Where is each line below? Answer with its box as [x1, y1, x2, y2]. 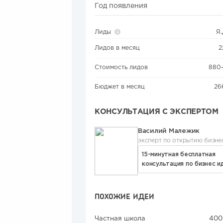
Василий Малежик [138, 128, 200, 134]
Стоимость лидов [95, 65, 148, 71]
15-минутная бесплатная [142, 152, 216, 158]
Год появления [95, 2, 147, 9]
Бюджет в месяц [95, 84, 145, 90]
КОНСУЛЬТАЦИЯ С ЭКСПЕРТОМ [95, 109, 219, 115]
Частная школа [95, 216, 145, 222]
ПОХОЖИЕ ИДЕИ [95, 192, 154, 201]
